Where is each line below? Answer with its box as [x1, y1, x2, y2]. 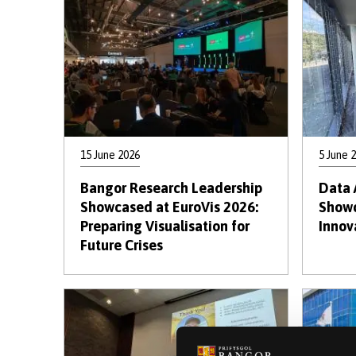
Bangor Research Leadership [80, 180, 262, 196]
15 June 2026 [80, 149, 140, 161]
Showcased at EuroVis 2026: [80, 199, 258, 215]
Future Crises [80, 237, 163, 253]
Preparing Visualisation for [80, 218, 250, 234]
